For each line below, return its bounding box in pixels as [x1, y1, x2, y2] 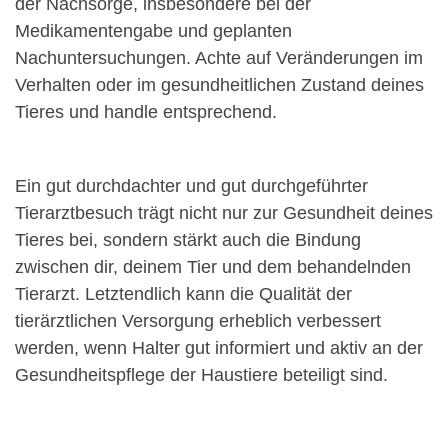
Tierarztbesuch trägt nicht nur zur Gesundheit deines [15, 203, 433, 224]
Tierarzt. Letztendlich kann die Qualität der [15, 284, 352, 305]
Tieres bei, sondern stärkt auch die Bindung [15, 230, 361, 251]
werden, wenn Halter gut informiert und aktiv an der [15, 338, 423, 359]
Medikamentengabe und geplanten [15, 21, 292, 42]
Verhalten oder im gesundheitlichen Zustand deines [15, 75, 424, 96]
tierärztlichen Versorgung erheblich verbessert [15, 311, 381, 332]
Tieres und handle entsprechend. [15, 102, 277, 123]
